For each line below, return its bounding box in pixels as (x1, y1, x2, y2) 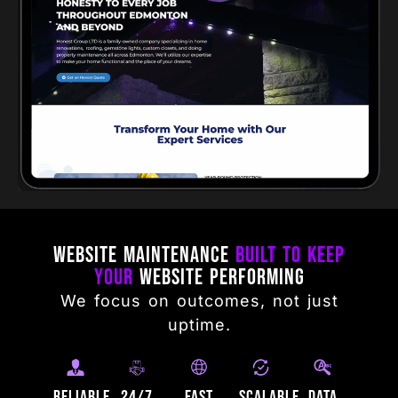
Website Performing (139, 263, 305, 291)
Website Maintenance (53, 241, 229, 269)
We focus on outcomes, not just (60, 291, 338, 310)
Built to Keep (229, 241, 345, 269)
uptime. (167, 314, 231, 334)
